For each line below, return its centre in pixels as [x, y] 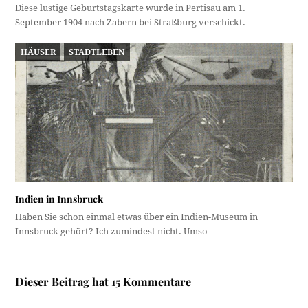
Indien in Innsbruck [59, 199]
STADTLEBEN [97, 52]
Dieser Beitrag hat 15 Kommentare [103, 281]
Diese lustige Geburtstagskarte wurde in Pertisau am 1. [131, 8]
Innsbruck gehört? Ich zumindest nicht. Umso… [116, 231]
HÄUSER [38, 52]
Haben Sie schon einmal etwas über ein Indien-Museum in [137, 217]
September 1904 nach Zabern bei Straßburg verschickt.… [135, 23]
